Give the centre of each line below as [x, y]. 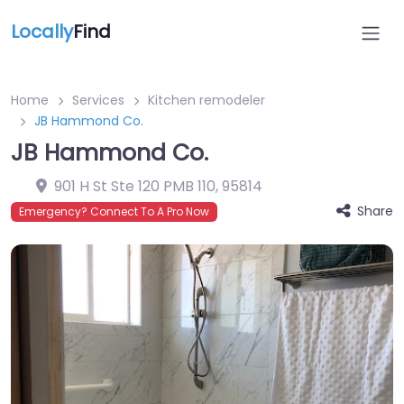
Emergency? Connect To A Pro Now [114, 211]
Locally [42, 32]
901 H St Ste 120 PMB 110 [135, 186]
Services [98, 100]
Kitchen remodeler [207, 100]
